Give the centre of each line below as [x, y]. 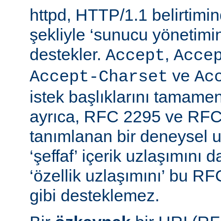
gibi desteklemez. [94, 195]
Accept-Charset [99, 77]
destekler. [68, 54]
